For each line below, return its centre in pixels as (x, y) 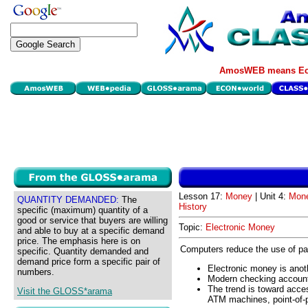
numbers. (36, 272)
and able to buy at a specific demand (91, 231)
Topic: (192, 227)
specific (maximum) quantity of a (82, 210)
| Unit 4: (271, 196)
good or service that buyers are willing (92, 220)
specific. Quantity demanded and (83, 251)
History (193, 207)
